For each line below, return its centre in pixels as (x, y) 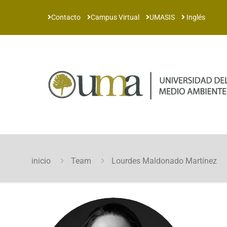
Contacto (66, 17)
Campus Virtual (115, 17)
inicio (41, 161)
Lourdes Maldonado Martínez (164, 161)
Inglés (195, 17)
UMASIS (162, 17)
